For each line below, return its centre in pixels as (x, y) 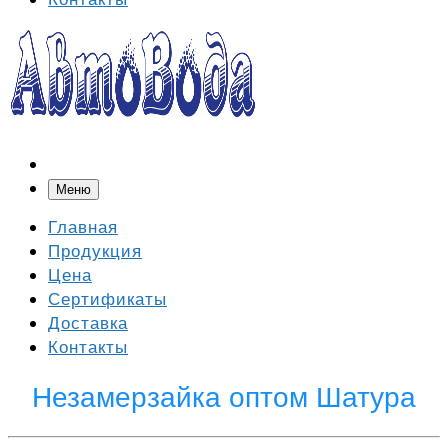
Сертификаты (107, 300)
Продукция (95, 252)
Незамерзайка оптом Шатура (224, 398)
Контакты (88, 348)
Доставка (88, 324)
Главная (83, 228)
